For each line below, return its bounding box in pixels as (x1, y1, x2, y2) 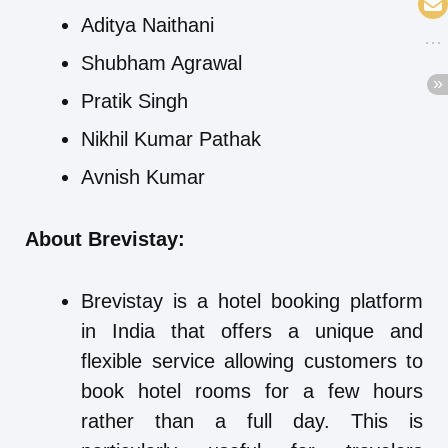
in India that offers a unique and (81, 320, 423, 343)
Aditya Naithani (81, 14, 214, 37)
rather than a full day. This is (81, 410, 423, 433)
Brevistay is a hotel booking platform (81, 290, 423, 313)
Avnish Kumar (81, 166, 205, 189)
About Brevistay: (25, 228, 185, 251)
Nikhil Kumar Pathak (81, 128, 261, 151)
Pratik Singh (81, 90, 188, 113)
